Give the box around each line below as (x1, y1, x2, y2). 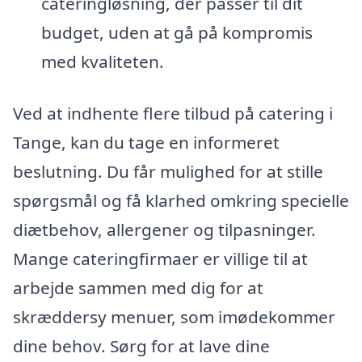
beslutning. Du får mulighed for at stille (13, 159, 323, 183)
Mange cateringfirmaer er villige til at (13, 246, 308, 270)
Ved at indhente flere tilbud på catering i (13, 101, 333, 124)
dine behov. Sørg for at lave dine (13, 334, 270, 357)
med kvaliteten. (40, 49, 164, 73)
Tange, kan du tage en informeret (13, 130, 280, 154)
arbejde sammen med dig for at (13, 276, 263, 299)
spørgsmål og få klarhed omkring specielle (13, 188, 349, 212)
